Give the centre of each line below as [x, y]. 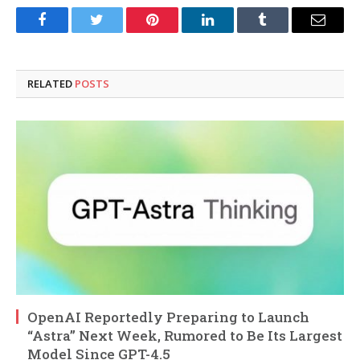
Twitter [117, 32]
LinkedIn [233, 32]
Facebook [69, 32]
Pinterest [177, 32]
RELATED [51, 84]
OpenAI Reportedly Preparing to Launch [168, 317]
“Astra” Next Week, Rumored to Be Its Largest [185, 336]
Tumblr [283, 32]
